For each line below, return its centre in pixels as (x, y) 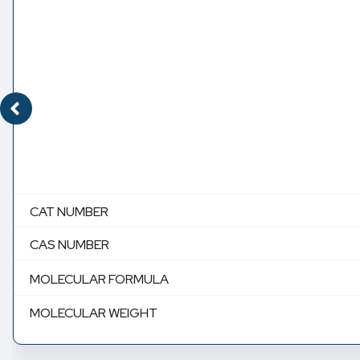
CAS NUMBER (70, 245)
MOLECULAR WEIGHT (94, 313)
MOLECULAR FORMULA (99, 279)
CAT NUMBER (69, 212)
